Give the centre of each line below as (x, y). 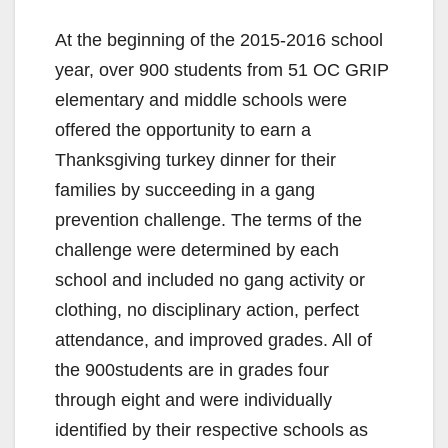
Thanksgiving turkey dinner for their (195, 159)
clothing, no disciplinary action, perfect (207, 309)
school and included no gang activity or (210, 279)
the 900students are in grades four (192, 369)
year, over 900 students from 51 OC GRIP (222, 69)
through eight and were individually (193, 399)
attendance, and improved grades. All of (213, 339)
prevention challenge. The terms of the (208, 219)
